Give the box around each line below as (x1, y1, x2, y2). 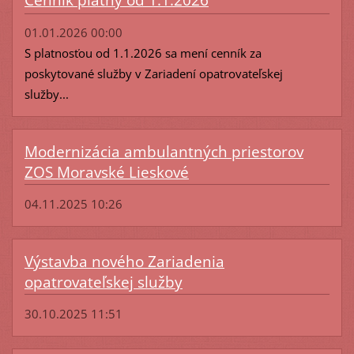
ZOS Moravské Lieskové (24, 161, 189, 183)
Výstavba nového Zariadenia (24, 250, 224, 272)
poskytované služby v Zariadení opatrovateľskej (24, 65, 283, 81)
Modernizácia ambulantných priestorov (24, 141, 303, 162)
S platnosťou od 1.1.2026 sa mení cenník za (24, 44, 262, 61)
